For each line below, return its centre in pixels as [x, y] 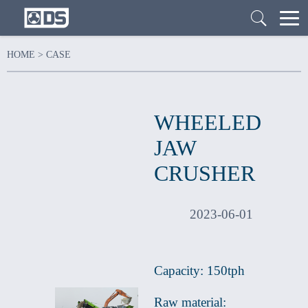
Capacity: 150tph [199, 271]
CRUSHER [205, 173]
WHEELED [208, 122]
